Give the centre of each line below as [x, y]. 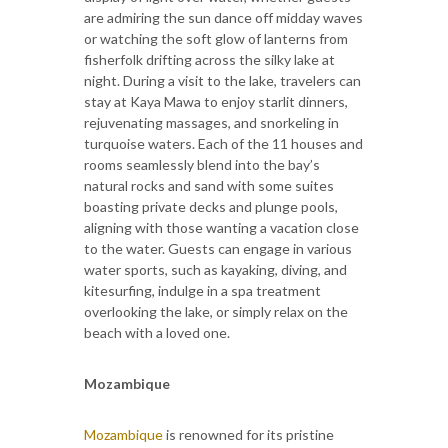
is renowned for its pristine [248, 434]
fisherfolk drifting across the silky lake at [209, 59]
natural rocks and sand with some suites [209, 185]
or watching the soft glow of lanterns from [216, 38]
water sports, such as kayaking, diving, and [215, 269]
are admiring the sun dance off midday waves [223, 17]
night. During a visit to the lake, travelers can [222, 80]
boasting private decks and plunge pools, [211, 206]
